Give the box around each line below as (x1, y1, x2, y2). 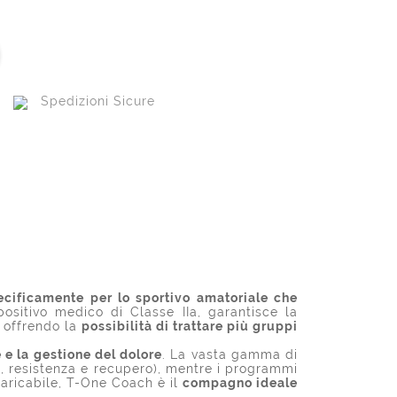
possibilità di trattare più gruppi (82, 318, 298, 333)
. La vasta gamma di (162, 346, 298, 362)
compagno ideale (183, 375, 298, 390)
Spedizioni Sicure (41, 94, 155, 109)
